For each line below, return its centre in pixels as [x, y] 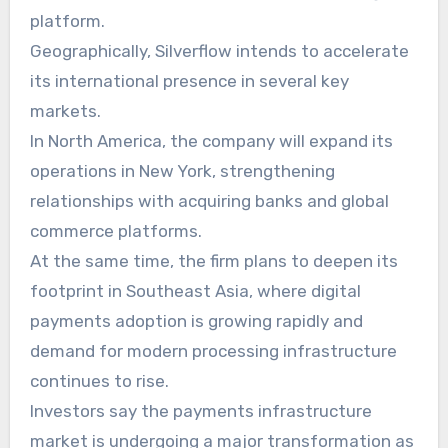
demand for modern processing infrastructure [213, 350]
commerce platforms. [115, 230]
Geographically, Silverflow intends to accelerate [219, 50]
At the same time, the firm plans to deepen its [213, 260]
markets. [65, 110]
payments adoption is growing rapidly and [196, 320]
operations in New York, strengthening [182, 170]
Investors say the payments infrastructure [200, 410]
